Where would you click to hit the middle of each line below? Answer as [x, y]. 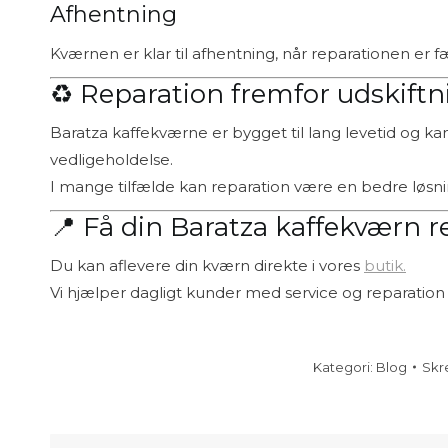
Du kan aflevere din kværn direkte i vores [207, 265]
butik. [385, 265]
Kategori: [344, 366]
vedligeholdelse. [111, 159]
